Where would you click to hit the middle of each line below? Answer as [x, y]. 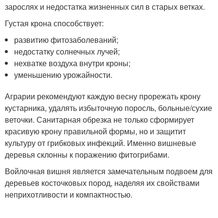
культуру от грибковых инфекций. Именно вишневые [100, 143]
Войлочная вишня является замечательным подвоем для [109, 171]
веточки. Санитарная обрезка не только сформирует [100, 119]
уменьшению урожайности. [64, 75]
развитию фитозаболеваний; [66, 40]
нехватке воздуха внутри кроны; [73, 63]
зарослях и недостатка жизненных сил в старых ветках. [105, 7]
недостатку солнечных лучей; [67, 51]
